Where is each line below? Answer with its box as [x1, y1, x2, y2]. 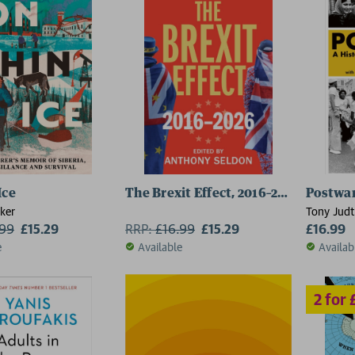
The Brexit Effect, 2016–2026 [125, 186, 300, 200]
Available [138, 239, 182, 254]
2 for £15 [201, 182, 252, 199]
